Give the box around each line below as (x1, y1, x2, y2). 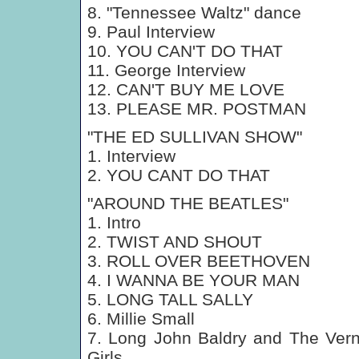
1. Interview (87, 147, 175, 165)
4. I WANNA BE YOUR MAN (87, 271, 300, 289)
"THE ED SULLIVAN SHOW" (87, 127, 302, 146)
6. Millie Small (87, 309, 195, 328)
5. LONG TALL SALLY (87, 290, 253, 309)
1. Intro (87, 213, 141, 232)
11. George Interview (87, 61, 245, 79)
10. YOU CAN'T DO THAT (87, 42, 283, 60)
